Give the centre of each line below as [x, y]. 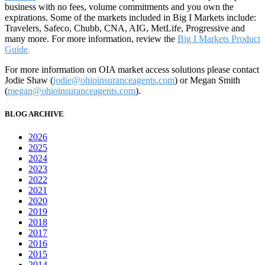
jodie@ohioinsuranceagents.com [114, 80]
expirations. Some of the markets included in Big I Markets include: [130, 17]
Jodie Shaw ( [29, 80]
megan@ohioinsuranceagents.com [72, 91]
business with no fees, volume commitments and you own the [119, 7]
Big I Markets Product [219, 38]
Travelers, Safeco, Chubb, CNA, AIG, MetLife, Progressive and [125, 28]
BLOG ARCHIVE [34, 114]
